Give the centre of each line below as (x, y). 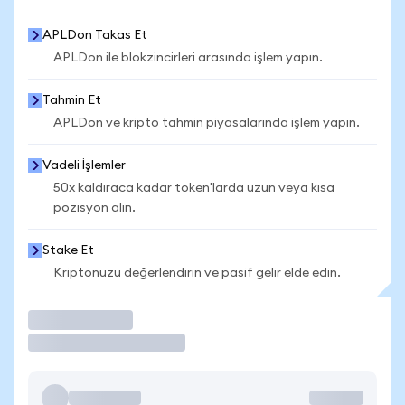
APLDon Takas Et (95, 35)
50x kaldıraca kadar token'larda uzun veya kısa (194, 188)
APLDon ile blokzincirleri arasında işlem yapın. (188, 58)
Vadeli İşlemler (84, 165)
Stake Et (68, 250)
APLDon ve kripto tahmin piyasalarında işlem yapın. (207, 123)
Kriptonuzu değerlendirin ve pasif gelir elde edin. (197, 273)
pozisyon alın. (94, 208)
